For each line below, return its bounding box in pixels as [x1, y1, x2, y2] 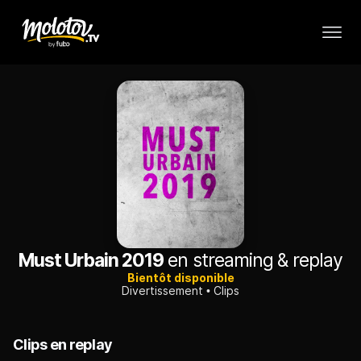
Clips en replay [13, 336, 113, 354]
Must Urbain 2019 [18, 249, 164, 272]
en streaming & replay [164, 249, 343, 272]
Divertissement [122, 284, 203, 298]
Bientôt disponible [127, 271, 234, 285]
